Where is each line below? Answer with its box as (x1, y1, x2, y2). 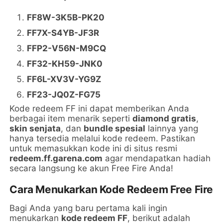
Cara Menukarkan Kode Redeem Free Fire (9, 183, 213, 196)
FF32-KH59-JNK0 (27, 58, 103, 69)
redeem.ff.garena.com (9, 153, 103, 163)
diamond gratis (132, 113, 197, 123)
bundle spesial (84, 123, 146, 133)
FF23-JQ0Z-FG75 (27, 89, 101, 100)
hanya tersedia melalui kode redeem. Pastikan (9, 133, 196, 143)
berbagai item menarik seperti (9, 113, 133, 123)
